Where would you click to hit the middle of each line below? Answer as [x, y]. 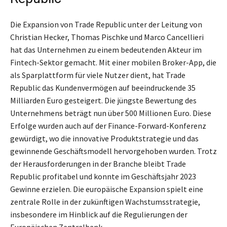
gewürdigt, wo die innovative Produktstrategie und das [104, 139]
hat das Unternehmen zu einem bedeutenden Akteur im [106, 50]
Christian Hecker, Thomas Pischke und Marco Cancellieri [107, 37]
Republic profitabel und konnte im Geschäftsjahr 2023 [103, 177]
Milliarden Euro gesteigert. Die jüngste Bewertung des [103, 101]
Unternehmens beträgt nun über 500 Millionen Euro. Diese [111, 113]
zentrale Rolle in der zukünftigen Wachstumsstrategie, [105, 202]
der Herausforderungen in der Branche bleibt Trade [98, 164]
